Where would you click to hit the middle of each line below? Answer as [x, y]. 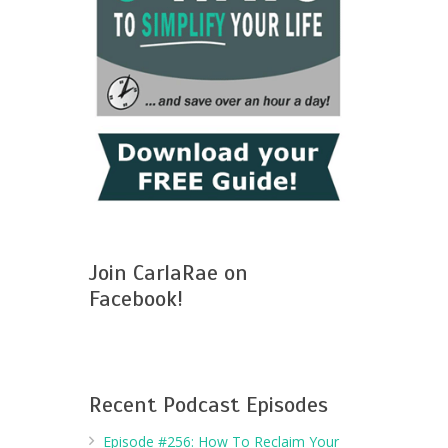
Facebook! [135, 299]
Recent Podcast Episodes [208, 405]
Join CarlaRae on [168, 273]
